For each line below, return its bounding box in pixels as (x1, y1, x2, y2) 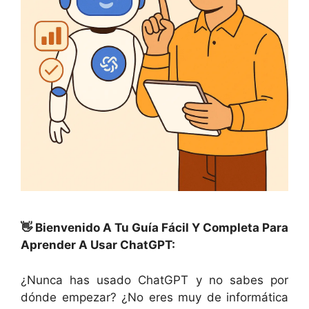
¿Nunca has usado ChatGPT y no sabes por (21, 272, 288, 287)
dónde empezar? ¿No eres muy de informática (21, 290, 288, 304)
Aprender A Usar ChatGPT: (21, 238, 175, 252)
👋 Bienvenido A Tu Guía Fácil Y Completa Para (21, 221, 288, 235)
